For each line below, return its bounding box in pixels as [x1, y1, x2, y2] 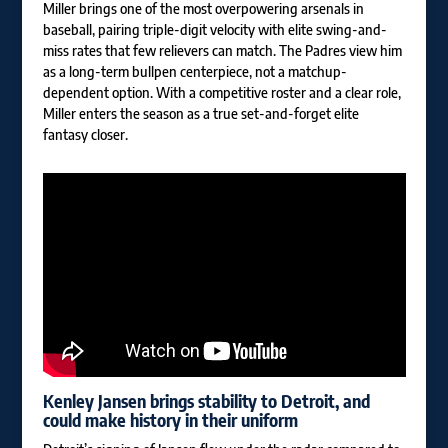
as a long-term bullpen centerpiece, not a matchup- [42, 63, 347, 81]
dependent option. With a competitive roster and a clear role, [42, 84, 401, 102]
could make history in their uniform [42, 408, 298, 432]
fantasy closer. [42, 126, 128, 144]
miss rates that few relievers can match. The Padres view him [42, 42, 402, 60]
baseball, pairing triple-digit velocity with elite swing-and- [42, 21, 387, 39]
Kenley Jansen [42, 389, 146, 413]
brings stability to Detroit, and [145, 389, 370, 413]
